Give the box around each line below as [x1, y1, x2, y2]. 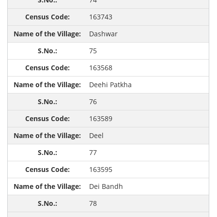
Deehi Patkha [89, 80, 132, 90]
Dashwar [89, 29, 118, 39]
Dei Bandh [89, 182, 123, 191]
